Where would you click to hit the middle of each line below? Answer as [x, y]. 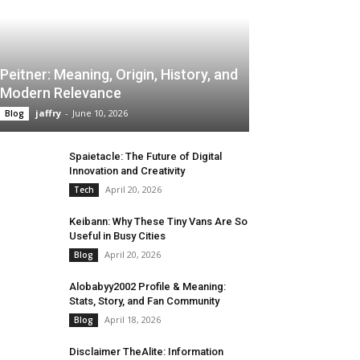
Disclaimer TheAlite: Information [146, 352]
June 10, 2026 [100, 113]
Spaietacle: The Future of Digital [145, 157]
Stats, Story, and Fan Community [144, 301]
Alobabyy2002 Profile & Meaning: [147, 287]
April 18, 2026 [133, 320]
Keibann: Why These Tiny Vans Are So [158, 222]
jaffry [48, 113]
